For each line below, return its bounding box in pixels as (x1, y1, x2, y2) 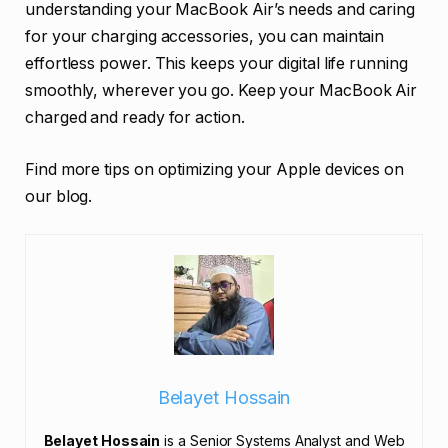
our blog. (25, 186, 93, 206)
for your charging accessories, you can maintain (25, 27, 385, 47)
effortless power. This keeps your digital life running (25, 54, 408, 74)
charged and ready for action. (25, 108, 245, 128)
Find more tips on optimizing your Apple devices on (25, 159, 405, 179)
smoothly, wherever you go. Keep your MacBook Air (25, 81, 418, 101)
